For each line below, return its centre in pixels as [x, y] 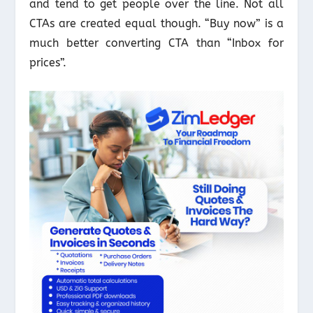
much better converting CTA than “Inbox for [156, 43]
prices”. [48, 63]
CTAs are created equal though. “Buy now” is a [156, 24]
